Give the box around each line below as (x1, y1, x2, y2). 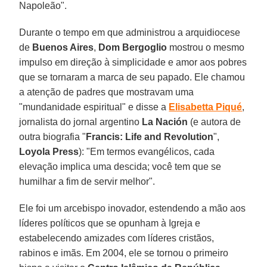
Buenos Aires (32, 42, 94, 52)
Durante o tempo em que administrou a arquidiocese (19, 27, 241, 38)
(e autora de (188, 116, 241, 127)
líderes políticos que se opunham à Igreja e (19, 218, 201, 228)
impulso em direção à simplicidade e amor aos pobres (19, 57, 247, 67)
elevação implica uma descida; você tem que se (19, 161, 222, 172)
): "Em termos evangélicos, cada (79, 146, 215, 157)
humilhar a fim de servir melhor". (19, 176, 156, 187)
